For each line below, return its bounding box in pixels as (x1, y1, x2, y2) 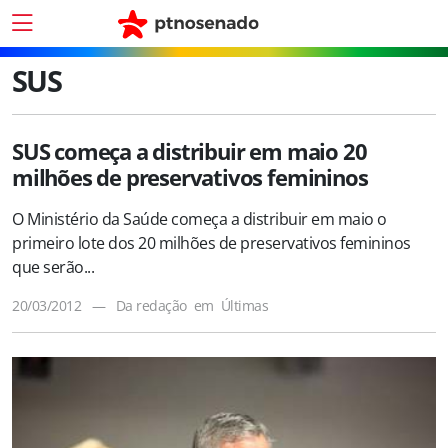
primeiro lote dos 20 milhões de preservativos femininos (12, 232, 411, 254)
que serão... (12, 256, 94, 278)
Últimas (220, 296, 268, 315)
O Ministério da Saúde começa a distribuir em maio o (12, 208, 387, 230)
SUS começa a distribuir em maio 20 (12, 137, 367, 166)
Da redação (115, 296, 187, 315)
